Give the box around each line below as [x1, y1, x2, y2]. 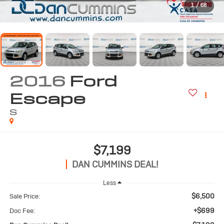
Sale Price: [9, 192, 40, 201]
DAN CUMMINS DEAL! [71, 158, 158, 170]
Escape [9, 89, 85, 109]
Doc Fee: [9, 206, 35, 215]
